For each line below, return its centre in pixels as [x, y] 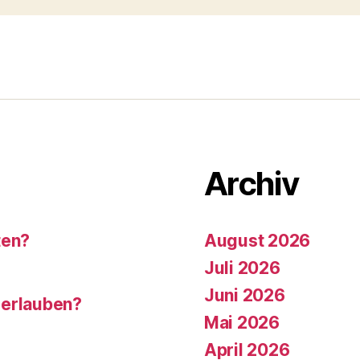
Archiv [252, 183]
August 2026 [258, 240]
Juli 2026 [242, 268]
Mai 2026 [242, 322]
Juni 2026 [245, 295]
